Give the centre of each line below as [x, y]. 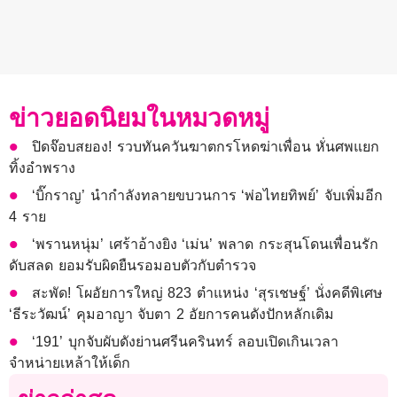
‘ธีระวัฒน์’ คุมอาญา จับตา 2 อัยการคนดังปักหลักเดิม [172, 315]
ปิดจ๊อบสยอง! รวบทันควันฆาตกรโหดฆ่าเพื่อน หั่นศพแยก [206, 147]
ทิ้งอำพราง [42, 168]
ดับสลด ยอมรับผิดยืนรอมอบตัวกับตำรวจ [132, 266]
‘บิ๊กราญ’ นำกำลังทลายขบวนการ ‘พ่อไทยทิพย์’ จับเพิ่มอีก [208, 196]
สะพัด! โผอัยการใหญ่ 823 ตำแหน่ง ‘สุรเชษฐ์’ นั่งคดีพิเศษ [208, 293]
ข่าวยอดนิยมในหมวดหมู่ [139, 119]
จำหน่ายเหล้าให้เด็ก [70, 363]
